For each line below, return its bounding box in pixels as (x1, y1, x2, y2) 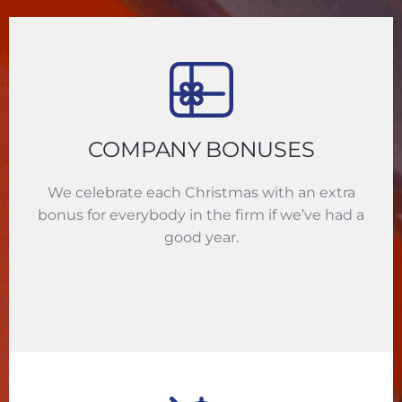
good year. (163, 229, 239, 247)
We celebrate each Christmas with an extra (47, 184, 355, 202)
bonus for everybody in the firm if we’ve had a (38, 206, 364, 224)
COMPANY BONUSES (87, 136, 315, 163)
